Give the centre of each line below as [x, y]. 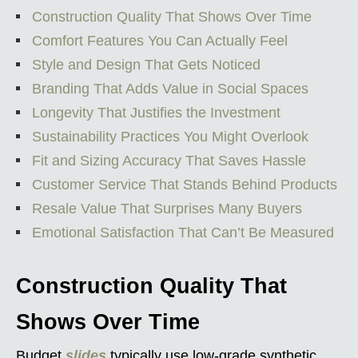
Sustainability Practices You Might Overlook [170, 136]
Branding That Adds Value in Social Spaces [170, 88]
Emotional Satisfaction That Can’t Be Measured [183, 232]
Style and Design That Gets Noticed [146, 64]
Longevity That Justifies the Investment [156, 112]
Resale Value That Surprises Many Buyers [167, 208]
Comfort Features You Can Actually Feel [160, 40]
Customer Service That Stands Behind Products [185, 184]
